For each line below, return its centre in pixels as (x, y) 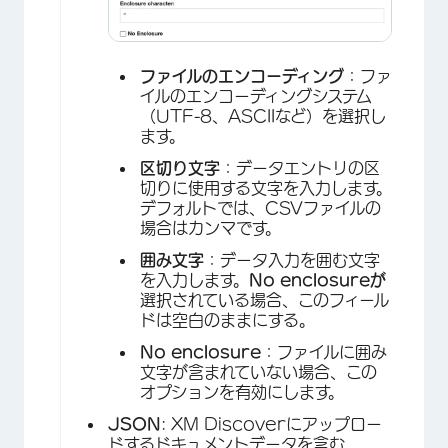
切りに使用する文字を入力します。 (266, 188)
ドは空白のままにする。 (227, 320)
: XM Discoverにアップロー (271, 424)
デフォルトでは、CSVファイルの (260, 208)
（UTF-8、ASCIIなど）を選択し (263, 116)
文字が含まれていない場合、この (258, 372)
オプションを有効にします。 (242, 392)
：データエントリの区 (300, 168)
